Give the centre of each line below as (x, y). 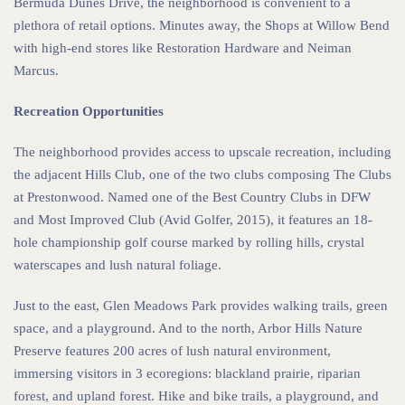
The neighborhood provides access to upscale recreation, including (202, 152)
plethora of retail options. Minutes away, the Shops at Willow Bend (202, 26)
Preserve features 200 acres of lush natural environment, (172, 351)
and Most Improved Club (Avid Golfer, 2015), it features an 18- (193, 220)
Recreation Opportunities (89, 112)
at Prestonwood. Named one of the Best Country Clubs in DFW (192, 198)
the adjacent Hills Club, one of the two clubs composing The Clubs (202, 175)
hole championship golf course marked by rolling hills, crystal (189, 243)
